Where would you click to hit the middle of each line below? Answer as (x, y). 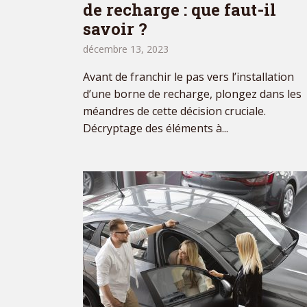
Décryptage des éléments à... (156, 128)
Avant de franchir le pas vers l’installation (188, 77)
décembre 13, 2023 (126, 49)
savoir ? (115, 29)
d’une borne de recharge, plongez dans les (192, 94)
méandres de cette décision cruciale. (174, 111)
